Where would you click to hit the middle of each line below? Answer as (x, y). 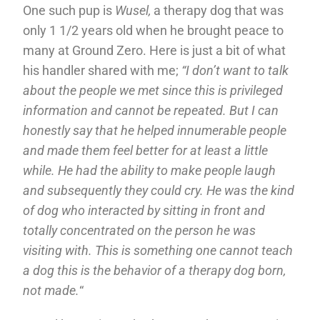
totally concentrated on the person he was (140, 230)
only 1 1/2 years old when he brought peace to (154, 30)
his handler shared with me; (102, 70)
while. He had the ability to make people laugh (150, 170)
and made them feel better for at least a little (146, 150)
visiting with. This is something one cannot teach (158, 250)
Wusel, (133, 10)
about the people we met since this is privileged (153, 90)
